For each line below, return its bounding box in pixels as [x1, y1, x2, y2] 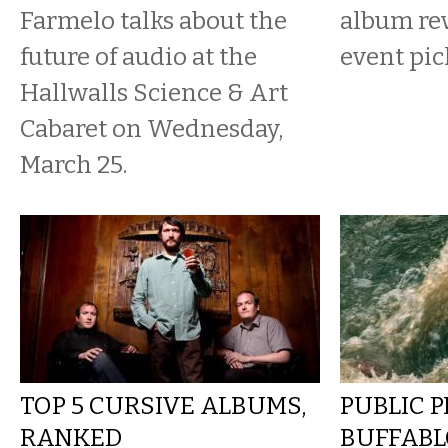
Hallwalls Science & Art [20, 78, 288, 107]
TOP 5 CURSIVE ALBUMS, [20, 391, 306, 420]
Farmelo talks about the [20, 6, 287, 35]
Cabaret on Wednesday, [20, 114, 283, 143]
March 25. [20, 150, 127, 179]
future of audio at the [20, 42, 257, 71]
